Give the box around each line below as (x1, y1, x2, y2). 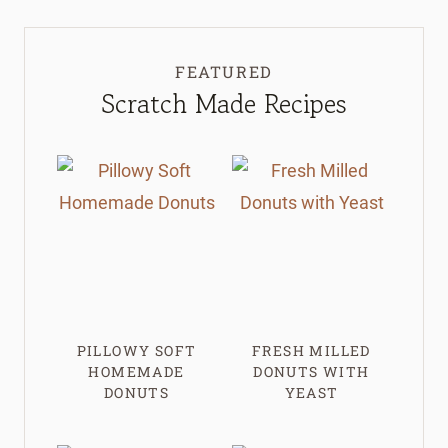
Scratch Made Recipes (101, 84, 347, 122)
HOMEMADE (88, 361, 185, 381)
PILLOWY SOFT (76, 340, 197, 360)
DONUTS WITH (253, 361, 370, 381)
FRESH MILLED (252, 340, 371, 360)
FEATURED (175, 60, 273, 82)
